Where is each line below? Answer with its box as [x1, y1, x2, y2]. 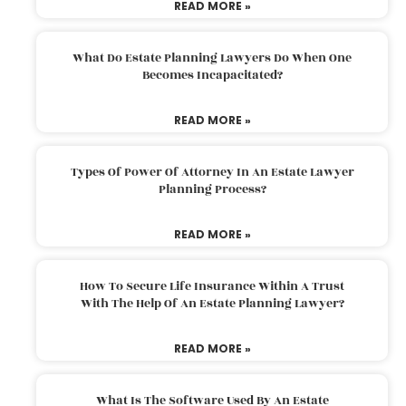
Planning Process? [158, 179, 266, 198]
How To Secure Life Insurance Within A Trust [80, 276, 344, 295]
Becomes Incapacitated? [141, 65, 283, 84]
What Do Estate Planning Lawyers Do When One [72, 48, 352, 67]
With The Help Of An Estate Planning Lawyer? [80, 294, 344, 313]
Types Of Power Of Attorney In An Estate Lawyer [70, 162, 354, 181]
